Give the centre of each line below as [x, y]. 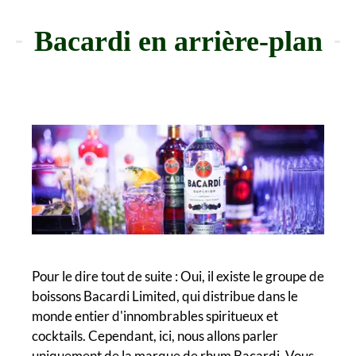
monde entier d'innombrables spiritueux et [155, 316]
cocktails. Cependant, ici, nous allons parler [155, 336]
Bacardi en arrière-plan [178, 41]
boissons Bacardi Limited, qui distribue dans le [165, 296]
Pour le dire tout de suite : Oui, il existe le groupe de [178, 277]
